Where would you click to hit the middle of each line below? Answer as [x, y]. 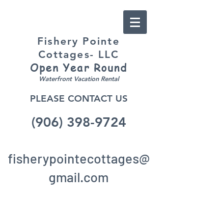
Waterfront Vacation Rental [79, 79]
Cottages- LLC [79, 54]
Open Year [62, 68]
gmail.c [69, 177]
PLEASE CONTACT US [79, 98]
